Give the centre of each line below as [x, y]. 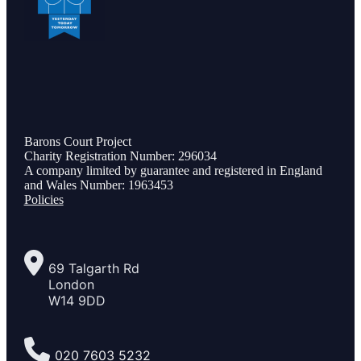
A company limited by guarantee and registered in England [173, 170]
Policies [44, 199]
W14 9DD [77, 301]
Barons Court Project [77, 141]
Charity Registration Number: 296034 [120, 156]
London [71, 284]
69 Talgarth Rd [93, 268]
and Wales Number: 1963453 [98, 185]
